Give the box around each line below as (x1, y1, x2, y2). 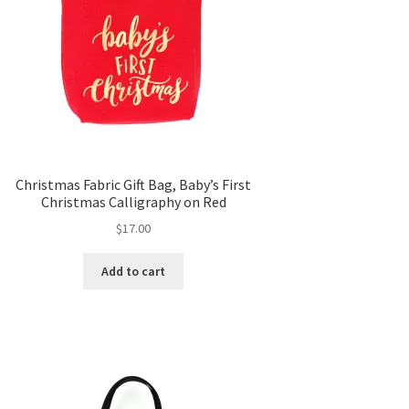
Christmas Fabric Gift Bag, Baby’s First (16, 174, 252, 194)
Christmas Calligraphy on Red (40, 192, 226, 211)
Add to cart (101, 263, 166, 279)
